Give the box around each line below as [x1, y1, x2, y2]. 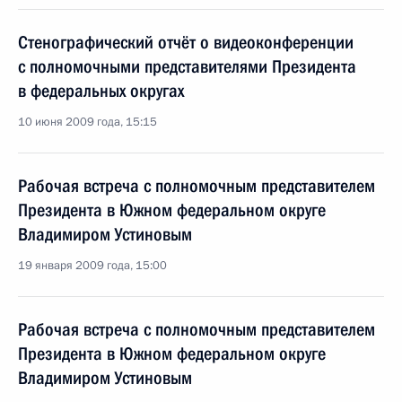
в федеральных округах [18, 80, 184, 101]
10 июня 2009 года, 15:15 [18, 114, 157, 130]
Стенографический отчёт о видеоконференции [18, 31, 354, 53]
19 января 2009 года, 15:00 [18, 258, 167, 274]
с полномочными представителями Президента [18, 56, 356, 77]
